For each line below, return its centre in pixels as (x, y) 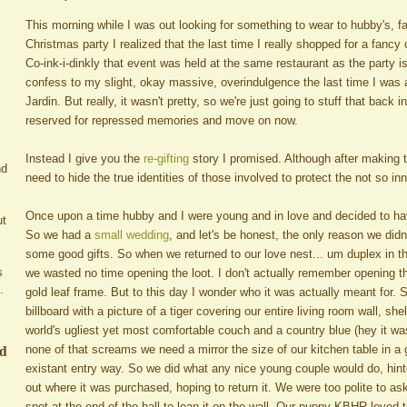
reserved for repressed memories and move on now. (162, 120)
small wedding (132, 234)
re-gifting (166, 158)
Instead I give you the (84, 158)
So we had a (60, 234)
